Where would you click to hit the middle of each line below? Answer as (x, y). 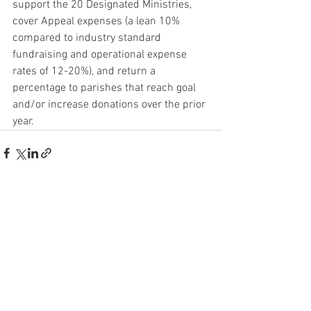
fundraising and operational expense (101, 54)
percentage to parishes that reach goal (106, 88)
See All (208, 232)
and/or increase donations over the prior (110, 104)
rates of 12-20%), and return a (85, 71)
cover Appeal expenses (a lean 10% (98, 21)
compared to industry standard (88, 38)
